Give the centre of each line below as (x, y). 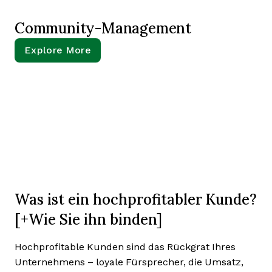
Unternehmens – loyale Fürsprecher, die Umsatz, (129, 262)
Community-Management (103, 28)
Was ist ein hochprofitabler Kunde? (136, 199)
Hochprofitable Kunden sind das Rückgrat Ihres (125, 247)
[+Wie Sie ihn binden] (88, 219)
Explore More (58, 50)
